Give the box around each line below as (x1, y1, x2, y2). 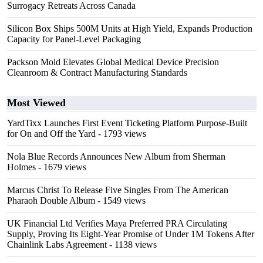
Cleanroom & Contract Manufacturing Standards (7, 68, 187, 77)
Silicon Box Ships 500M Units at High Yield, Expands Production (7, 23, 252, 33)
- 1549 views (95, 195, 146, 205)
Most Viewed (7, 97, 66, 109)
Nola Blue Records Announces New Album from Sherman (7, 151, 225, 161)
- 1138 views (107, 240, 157, 249)
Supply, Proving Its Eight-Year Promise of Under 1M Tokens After (7, 229, 254, 239)
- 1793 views (96, 129, 146, 139)
